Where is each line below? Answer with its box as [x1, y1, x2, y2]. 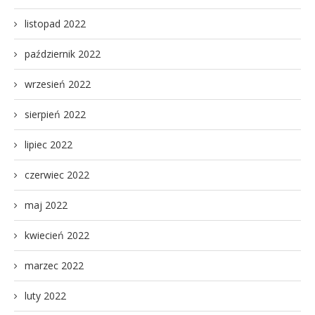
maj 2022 [25, 198, 67, 212]
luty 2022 [25, 288, 66, 302]
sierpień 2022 [25, 107, 86, 121]
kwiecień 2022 [25, 228, 89, 242]
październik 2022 [25, 46, 101, 60]
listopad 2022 [25, 16, 86, 30]
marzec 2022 [25, 258, 84, 272]
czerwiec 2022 [25, 167, 89, 181]
